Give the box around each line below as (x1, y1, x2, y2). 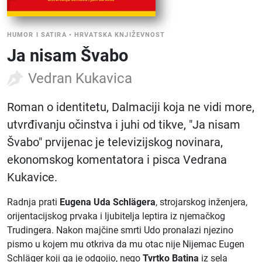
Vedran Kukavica (28, 70, 132, 87)
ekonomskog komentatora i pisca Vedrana (7, 153, 227, 167)
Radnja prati (7, 196, 60, 208)
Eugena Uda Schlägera (60, 196, 156, 208)
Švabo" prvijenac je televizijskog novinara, (7, 135, 223, 149)
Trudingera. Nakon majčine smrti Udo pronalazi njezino (7, 225, 233, 236)
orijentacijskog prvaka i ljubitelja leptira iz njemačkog (7, 211, 225, 222)
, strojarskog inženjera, (156, 196, 247, 208)
